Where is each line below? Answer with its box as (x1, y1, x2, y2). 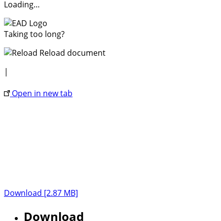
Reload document (37, 47, 106, 58)
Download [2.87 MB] (4, 187, 78, 199)
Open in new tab (10, 87, 73, 99)
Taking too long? (4, 28, 65, 39)
